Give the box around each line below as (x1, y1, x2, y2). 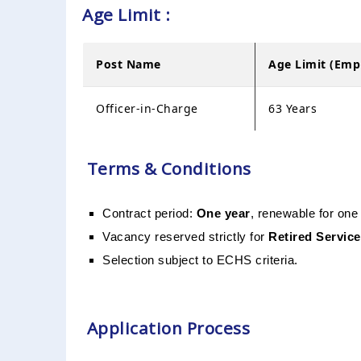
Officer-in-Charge (96, 101, 198, 117)
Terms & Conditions (82, 157, 251, 180)
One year (196, 206, 251, 221)
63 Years (268, 101, 317, 117)
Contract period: (102, 206, 197, 221)
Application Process (82, 316, 250, 339)
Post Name (96, 56, 161, 73)
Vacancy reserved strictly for (102, 230, 268, 244)
